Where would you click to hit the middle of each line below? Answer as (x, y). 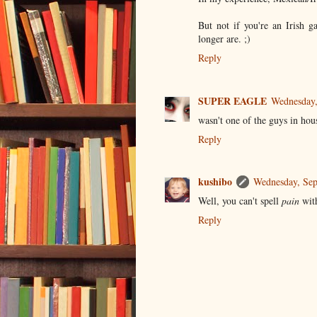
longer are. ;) (224, 39)
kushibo (215, 182)
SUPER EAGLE (232, 100)
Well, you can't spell (240, 201)
